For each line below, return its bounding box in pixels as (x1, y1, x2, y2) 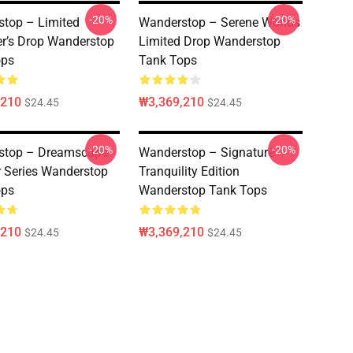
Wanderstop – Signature (139, 145, 274, 160)
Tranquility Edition (139, 164, 240, 179)
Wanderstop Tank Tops (139, 183, 267, 198)
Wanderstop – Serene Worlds (139, 15, 300, 30)
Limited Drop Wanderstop (139, 34, 281, 49)
